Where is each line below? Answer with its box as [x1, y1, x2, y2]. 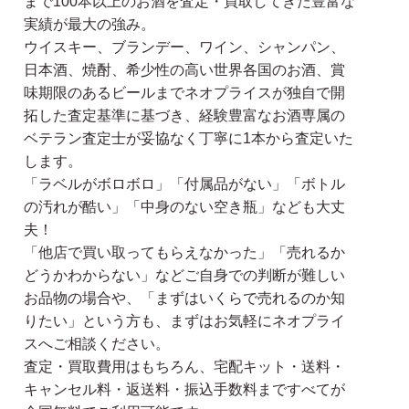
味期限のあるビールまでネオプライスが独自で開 [24, 84, 345, 100]
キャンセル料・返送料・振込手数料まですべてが [24, 381, 345, 397]
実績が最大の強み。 [24, 16, 155, 32]
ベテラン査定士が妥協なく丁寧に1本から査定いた [24, 130, 353, 146]
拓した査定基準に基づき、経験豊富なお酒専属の [24, 107, 345, 123]
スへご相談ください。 [24, 335, 170, 351]
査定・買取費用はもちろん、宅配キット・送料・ [24, 358, 345, 374]
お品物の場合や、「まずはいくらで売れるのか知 [24, 289, 345, 306]
